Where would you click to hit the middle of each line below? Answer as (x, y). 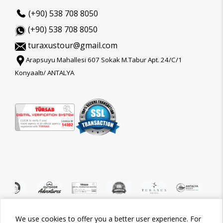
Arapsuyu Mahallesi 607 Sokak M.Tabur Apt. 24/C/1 (104, 60)
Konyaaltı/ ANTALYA (45, 73)
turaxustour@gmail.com (72, 45)
